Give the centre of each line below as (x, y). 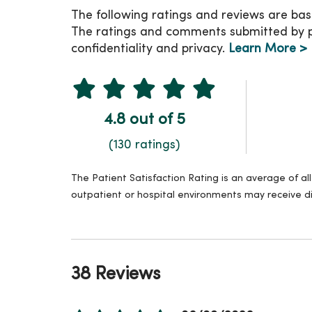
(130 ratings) (144, 145)
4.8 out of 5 (144, 120)
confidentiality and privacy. (150, 49)
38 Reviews (116, 274)
